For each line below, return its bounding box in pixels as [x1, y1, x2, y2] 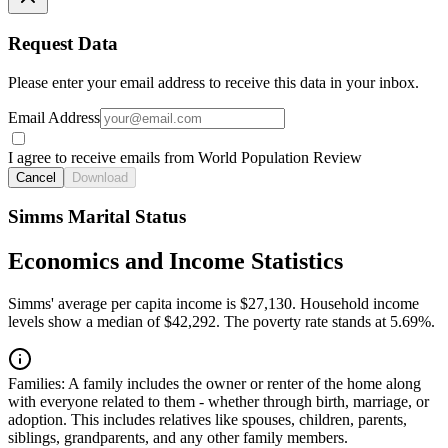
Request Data [8, 33, 118, 55]
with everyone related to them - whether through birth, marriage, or [8, 393, 429, 411]
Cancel [16, 169, 56, 185]
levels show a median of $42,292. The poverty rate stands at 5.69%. [8, 313, 435, 331]
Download [72, 169, 128, 185]
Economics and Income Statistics [8, 248, 343, 275]
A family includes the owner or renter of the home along [65, 375, 421, 393]
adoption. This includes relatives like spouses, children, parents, [8, 411, 407, 429]
